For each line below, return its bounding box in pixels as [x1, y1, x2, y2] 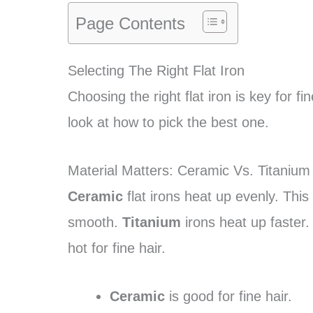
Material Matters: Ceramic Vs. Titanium [68, 163, 310, 178]
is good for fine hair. [165, 289, 292, 304]
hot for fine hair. [68, 240, 166, 256]
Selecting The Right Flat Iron [68, 63, 245, 78]
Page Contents [75, 13, 185, 33]
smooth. [68, 214, 122, 230]
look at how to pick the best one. [68, 115, 269, 130]
